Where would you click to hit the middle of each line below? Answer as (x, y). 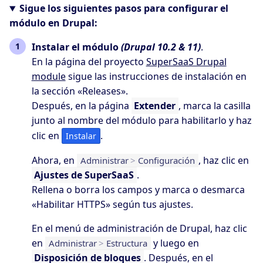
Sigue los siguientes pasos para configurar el (124, 9)
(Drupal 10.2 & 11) (161, 47)
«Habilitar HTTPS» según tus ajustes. (112, 205)
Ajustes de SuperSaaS (84, 175)
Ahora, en (54, 161)
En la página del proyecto (89, 62)
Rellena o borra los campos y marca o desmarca (138, 190)
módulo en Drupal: (53, 23)
